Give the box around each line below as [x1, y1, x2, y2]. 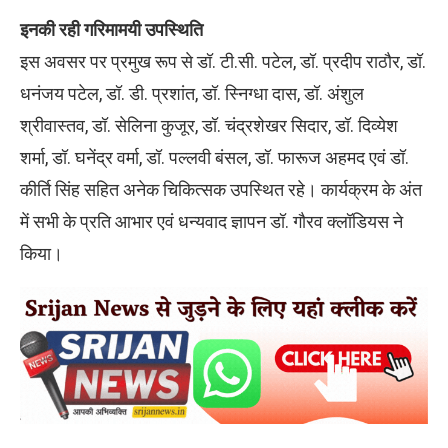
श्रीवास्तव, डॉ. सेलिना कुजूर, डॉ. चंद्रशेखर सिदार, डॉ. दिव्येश [20, 115, 398, 137]
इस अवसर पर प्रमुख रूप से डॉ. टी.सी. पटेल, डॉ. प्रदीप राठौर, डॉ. [20, 51, 426, 73]
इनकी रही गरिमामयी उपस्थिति [20, 19, 203, 41]
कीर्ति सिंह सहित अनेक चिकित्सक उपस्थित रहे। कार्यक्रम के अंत [20, 179, 422, 201]
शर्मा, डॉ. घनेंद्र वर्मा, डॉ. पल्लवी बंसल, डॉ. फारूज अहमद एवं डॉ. [20, 147, 409, 169]
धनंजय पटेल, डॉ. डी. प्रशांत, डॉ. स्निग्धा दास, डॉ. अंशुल [20, 83, 364, 105]
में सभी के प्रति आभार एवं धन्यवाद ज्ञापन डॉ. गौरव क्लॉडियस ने [20, 211, 403, 233]
